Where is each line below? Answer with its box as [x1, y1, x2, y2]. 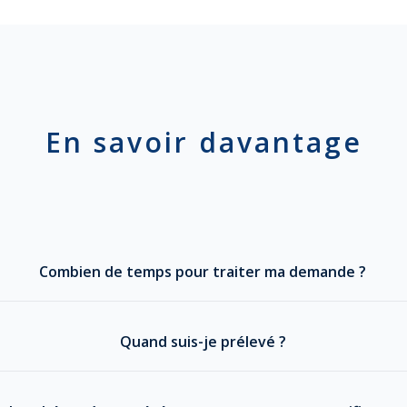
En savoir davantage [45, 124, 362, 162]
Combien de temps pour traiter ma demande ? [39, 262, 367, 283]
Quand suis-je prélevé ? [119, 332, 286, 352]
